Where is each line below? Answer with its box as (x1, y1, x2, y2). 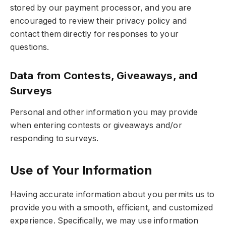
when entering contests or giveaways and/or (10, 121, 182, 131)
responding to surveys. (10, 134, 99, 144)
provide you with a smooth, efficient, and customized (10, 203, 213, 213)
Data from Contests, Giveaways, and (10, 69, 198, 82)
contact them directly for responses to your (10, 29, 179, 39)
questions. (10, 42, 49, 52)
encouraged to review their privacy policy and (10, 16, 187, 26)
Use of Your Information (10, 163, 152, 178)
